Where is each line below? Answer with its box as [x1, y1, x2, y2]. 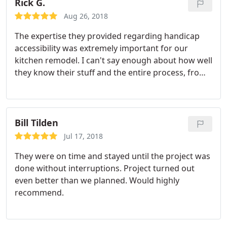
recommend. [15, 187, 64, 198]
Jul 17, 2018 [64, 131, 103, 141]
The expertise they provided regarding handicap [15, 30, 200, 42]
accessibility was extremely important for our [15, 43, 188, 54]
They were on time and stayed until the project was [15, 150, 210, 162]
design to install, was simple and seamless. [15, 79, 178, 90]
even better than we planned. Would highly [15, 175, 179, 186]
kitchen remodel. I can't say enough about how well [15, 55, 212, 66]
